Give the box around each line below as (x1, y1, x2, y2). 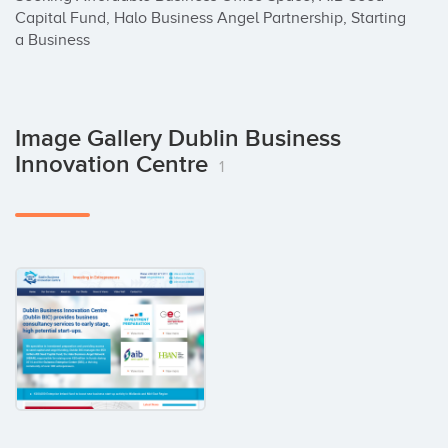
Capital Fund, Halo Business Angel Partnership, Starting (15, 9, 406, 27)
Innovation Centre (15, 150, 214, 179)
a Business (15, 31, 90, 49)
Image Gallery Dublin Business (15, 124, 341, 153)
